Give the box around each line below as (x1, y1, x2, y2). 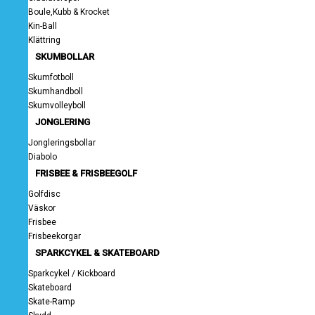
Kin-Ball (28, 21, 57, 31)
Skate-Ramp (28, 297, 75, 307)
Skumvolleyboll (28, 101, 86, 110)
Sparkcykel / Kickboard (28, 269, 115, 278)
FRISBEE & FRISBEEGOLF (35, 168, 137, 179)
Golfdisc (28, 189, 60, 199)
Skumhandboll (28, 86, 83, 96)
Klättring (28, 35, 60, 45)
